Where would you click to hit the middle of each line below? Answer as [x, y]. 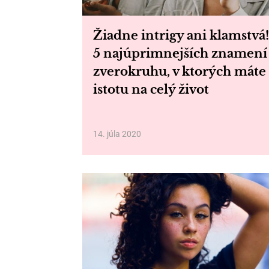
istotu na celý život [151, 89]
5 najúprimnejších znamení [180, 53]
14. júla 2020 [117, 134]
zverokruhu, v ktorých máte [180, 71]
